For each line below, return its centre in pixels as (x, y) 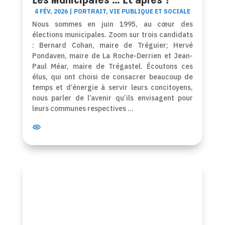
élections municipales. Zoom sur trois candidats (113, 35)
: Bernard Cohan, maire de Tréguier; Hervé (113, 45)
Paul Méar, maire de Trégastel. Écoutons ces (113, 67)
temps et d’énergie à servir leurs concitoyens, (113, 88)
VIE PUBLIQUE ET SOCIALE (150, 12)
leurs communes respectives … (83, 109)
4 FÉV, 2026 (51, 12)
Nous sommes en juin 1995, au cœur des (113, 24)
